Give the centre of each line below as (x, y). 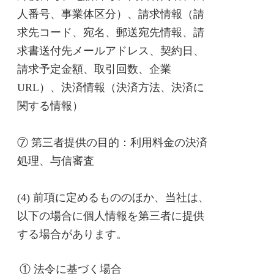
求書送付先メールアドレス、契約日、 (111, 51)
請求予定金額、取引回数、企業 (94, 69)
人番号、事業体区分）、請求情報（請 (111, 14)
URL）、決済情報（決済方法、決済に (111, 87)
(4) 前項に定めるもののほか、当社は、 (113, 198)
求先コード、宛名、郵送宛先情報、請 (111, 32)
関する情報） (50, 106)
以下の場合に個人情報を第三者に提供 (111, 216)
